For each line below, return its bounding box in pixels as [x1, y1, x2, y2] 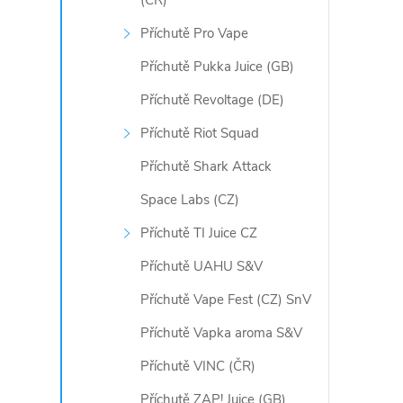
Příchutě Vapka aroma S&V [140, 324, 303, 342]
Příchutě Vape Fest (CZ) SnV [140, 291, 312, 309]
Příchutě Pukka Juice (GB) [140, 58, 295, 76]
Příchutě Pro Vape [140, 24, 249, 42]
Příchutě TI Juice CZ [140, 224, 258, 242]
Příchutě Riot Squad [140, 124, 260, 142]
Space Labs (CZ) [140, 191, 240, 209]
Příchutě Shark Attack [140, 157, 273, 175]
